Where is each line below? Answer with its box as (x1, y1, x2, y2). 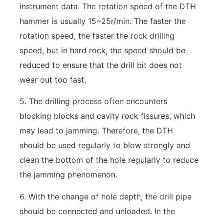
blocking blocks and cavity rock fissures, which (20, 111, 195, 121)
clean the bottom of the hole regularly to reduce (20, 155, 198, 165)
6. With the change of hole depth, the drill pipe (20, 191, 192, 201)
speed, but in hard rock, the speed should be (20, 45, 185, 55)
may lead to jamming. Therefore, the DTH (20, 126, 173, 136)
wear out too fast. (20, 74, 86, 85)
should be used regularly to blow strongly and (20, 140, 190, 151)
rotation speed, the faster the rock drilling (20, 30, 175, 41)
